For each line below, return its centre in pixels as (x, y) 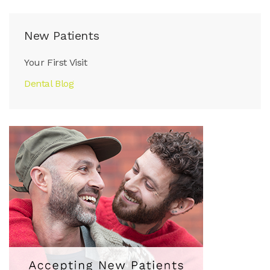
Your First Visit (56, 63)
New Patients (62, 36)
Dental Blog (49, 84)
